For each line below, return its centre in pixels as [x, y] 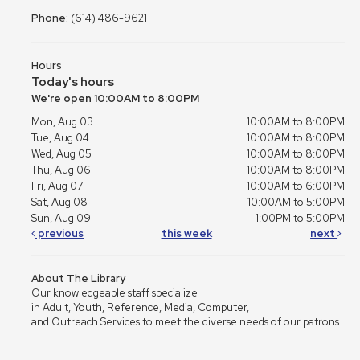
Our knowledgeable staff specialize [115, 293]
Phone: [51, 18]
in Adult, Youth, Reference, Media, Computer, [140, 308]
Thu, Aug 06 [61, 170]
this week [186, 234]
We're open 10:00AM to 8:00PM [115, 99]
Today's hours [73, 82]
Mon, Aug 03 [62, 122]
